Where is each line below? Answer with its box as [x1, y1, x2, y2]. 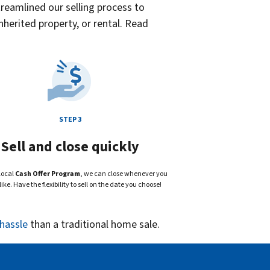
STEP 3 [58, 115, 81, 125]
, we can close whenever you [80, 169, 168, 180]
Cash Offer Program [15, 169, 80, 180]
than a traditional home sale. [28, 217, 160, 233]
